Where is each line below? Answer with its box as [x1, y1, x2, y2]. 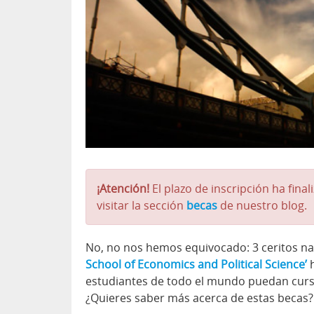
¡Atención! [97, 181, 149, 197]
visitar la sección [97, 198, 186, 214]
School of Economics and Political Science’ [86, 257, 307, 273]
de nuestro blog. [217, 198, 307, 214]
